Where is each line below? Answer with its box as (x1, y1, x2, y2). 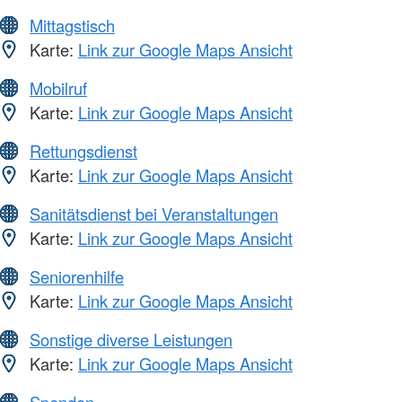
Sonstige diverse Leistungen (30, 328, 232, 352)
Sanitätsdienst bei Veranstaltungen (30, 202, 278, 226)
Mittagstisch (30, 13, 115, 38)
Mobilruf (30, 76, 87, 100)
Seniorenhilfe (30, 265, 124, 289)
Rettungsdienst (30, 139, 137, 163)
